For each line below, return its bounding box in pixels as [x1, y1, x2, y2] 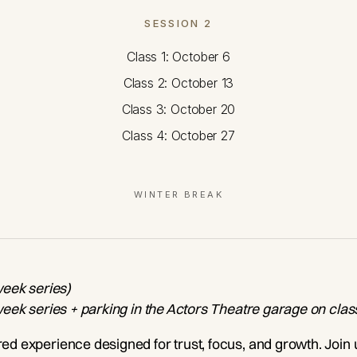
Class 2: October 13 [123, 75, 234, 92]
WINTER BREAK [133, 189, 224, 201]
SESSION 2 [144, 17, 213, 30]
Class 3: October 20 [121, 101, 236, 118]
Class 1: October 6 [127, 49, 230, 65]
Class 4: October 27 [122, 127, 235, 144]
